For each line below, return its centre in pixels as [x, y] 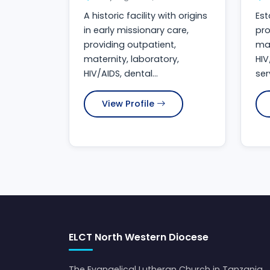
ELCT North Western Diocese [139, 237]
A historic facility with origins [146, 16]
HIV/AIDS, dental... [121, 74]
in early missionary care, [136, 30]
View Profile [128, 104]
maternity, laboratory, [131, 59]
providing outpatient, [130, 45]
